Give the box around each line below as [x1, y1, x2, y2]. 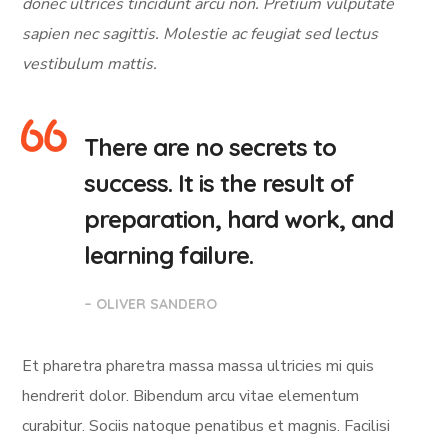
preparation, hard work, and [84, 203, 394, 234]
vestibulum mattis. [22, 52, 162, 75]
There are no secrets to [84, 131, 337, 162]
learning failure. [84, 239, 254, 270]
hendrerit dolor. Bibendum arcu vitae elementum [22, 384, 360, 407]
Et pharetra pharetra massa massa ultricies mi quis [22, 354, 375, 377]
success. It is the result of [84, 167, 355, 198]
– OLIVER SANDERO [84, 294, 218, 313]
